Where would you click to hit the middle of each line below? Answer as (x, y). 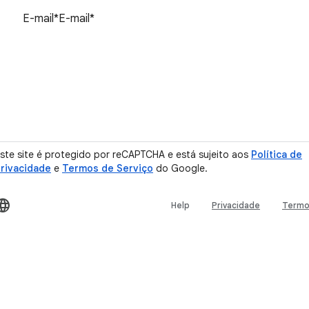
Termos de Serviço (108, 168)
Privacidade (236, 205)
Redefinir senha (238, 74)
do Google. (180, 168)
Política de (277, 154)
